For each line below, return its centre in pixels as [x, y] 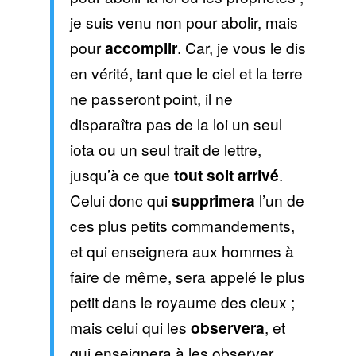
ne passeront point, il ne [151, 99]
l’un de [279, 200]
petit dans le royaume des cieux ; [182, 302]
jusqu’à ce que [120, 175]
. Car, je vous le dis [241, 48]
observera [227, 328]
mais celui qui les [130, 327]
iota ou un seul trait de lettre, [165, 149]
